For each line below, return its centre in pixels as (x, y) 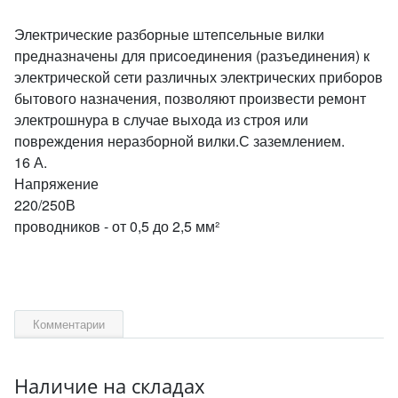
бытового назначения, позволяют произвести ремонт (190, 98)
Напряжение (56, 183)
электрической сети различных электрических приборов (199, 77)
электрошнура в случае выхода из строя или (161, 119)
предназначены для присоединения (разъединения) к (192, 56)
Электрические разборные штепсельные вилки (169, 34)
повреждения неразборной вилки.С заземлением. (179, 141)
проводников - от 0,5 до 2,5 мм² (117, 226)
